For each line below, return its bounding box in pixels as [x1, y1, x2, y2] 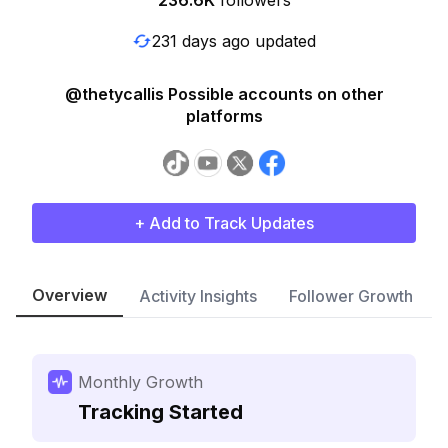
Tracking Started [78, 400, 243, 424]
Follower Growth [289, 286, 413, 306]
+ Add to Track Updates [134, 213, 314, 233]
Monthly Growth [78, 372, 203, 392]
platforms [185, 106, 263, 126]
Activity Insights [139, 286, 257, 306]
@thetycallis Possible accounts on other [64, 84, 384, 104]
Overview [32, 285, 107, 305]
